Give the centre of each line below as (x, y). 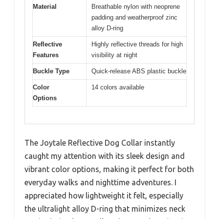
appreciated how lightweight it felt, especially (104, 195)
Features (46, 55)
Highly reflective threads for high (137, 44)
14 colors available (118, 88)
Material (45, 7)
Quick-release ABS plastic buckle (139, 71)
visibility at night (114, 55)
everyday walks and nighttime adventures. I (100, 182)
